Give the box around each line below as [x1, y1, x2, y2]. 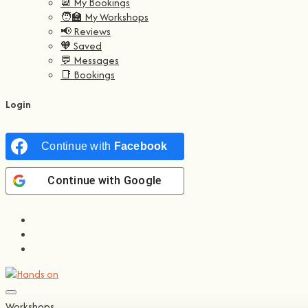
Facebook [113, 140, 168, 152]
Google [123, 173, 162, 187]
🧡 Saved [60, 38, 102, 54]
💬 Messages [60, 53, 119, 68]
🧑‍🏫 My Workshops [60, 10, 148, 25]
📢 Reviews [60, 24, 111, 39]
